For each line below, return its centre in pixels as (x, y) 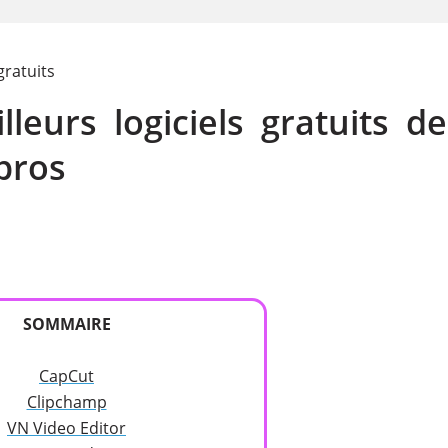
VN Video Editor (66, 428)
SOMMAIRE (66, 324)
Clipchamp (66, 402)
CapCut (66, 376)
